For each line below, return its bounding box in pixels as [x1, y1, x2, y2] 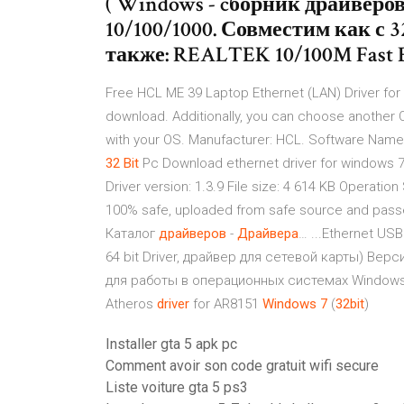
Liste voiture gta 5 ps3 [106, 379, 248, 396]
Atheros [106, 296, 157, 312]
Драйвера [237, 225, 298, 242]
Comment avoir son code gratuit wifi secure [106, 357, 379, 374]
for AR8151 [189, 296, 262, 312]
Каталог [106, 225, 159, 242]
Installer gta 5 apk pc [106, 335, 237, 353]
